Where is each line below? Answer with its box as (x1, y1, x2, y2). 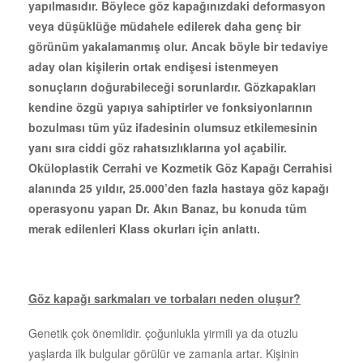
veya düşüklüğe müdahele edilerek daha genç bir (28, 17, 301, 34)
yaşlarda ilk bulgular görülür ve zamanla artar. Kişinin (28, 344, 299, 361)
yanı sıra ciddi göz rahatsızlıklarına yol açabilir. (28, 139, 287, 156)
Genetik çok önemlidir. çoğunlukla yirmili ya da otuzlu (28, 324, 298, 341)
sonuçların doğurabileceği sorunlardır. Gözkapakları (28, 78, 316, 95)
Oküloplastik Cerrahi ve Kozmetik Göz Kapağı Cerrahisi (28, 159, 332, 176)
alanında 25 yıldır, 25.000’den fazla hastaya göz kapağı (28, 179, 329, 196)
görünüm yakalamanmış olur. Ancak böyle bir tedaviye (28, 37, 328, 54)
